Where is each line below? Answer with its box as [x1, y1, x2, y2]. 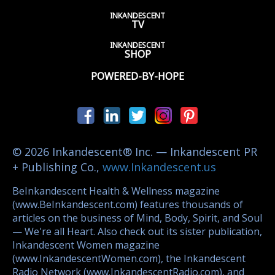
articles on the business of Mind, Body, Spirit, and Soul [12, 211, 262, 225]
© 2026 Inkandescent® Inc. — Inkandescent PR [12, 144, 257, 159]
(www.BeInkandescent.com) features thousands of [12, 197, 243, 211]
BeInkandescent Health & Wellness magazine [12, 184, 220, 198]
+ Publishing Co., [12, 159, 103, 174]
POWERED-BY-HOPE [91, 69, 184, 83]
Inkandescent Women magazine [12, 238, 160, 252]
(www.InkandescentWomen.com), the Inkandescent [12, 251, 246, 265]
